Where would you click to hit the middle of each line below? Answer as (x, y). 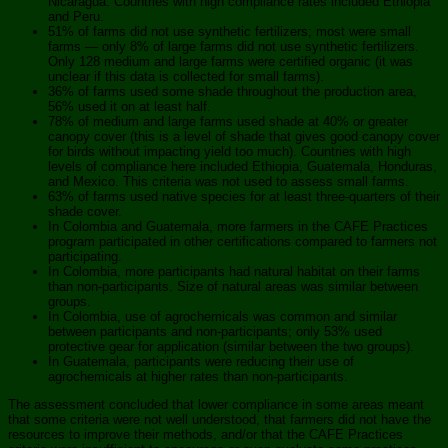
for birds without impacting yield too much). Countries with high (229, 151)
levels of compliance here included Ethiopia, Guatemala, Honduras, (242, 166)
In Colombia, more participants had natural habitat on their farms (234, 271)
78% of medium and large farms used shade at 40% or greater (228, 121)
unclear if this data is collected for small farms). (186, 76)
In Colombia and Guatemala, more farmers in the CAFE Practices (238, 226)
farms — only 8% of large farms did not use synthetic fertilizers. (233, 46)
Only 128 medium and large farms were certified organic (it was (230, 61)
